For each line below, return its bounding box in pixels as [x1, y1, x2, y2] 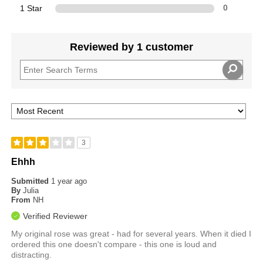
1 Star [20, 3, 43, 13]
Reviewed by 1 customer [70, 41, 193, 53]
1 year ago [51, 176, 87, 186]
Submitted [11, 176, 52, 186]
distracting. [11, 249, 52, 259]
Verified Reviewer [23, 211, 88, 221]
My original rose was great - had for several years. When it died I [11, 228, 252, 238]
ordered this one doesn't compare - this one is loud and [11, 239, 217, 249]
